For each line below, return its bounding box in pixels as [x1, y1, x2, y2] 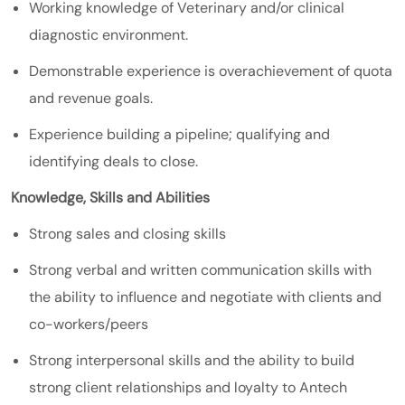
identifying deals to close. [29, 151, 198, 171]
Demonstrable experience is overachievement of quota [29, 61, 392, 80]
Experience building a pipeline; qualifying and [29, 124, 330, 144]
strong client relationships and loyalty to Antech [29, 377, 347, 397]
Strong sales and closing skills [29, 223, 226, 243]
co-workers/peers [29, 314, 148, 334]
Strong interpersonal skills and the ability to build [29, 350, 354, 370]
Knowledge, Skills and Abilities [11, 187, 210, 207]
